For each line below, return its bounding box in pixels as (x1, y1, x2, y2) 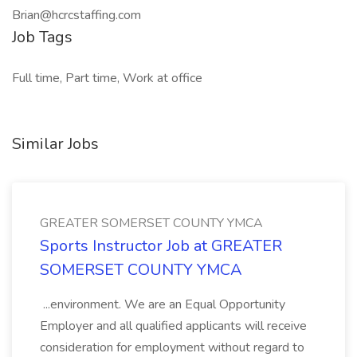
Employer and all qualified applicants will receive (40, 317, 307, 335)
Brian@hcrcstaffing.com (12, 6, 141, 24)
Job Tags (12, 26, 73, 48)
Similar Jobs (12, 133, 99, 155)
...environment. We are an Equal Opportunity (40, 296, 285, 313)
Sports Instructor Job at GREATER (40, 235, 282, 257)
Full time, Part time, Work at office (12, 69, 202, 87)
